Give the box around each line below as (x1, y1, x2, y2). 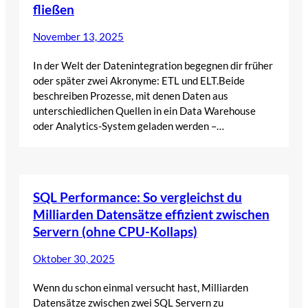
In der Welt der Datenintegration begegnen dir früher (33, 59, 273, 72)
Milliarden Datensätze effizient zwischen (33, 206, 269, 223)
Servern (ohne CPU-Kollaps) (33, 223, 197, 240)
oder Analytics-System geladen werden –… (33, 120, 224, 133)
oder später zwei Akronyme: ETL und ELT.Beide (33, 74, 245, 87)
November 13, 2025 (33, 30, 124, 43)
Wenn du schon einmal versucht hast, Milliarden (33, 281, 248, 294)
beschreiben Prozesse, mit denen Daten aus (33, 89, 228, 102)
